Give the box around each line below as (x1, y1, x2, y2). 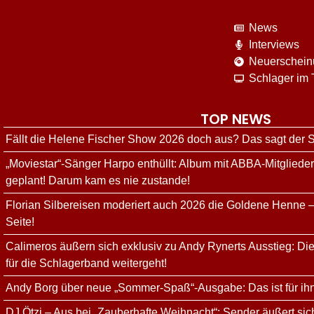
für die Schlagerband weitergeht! (6, 257, 167, 270)
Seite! (6, 216, 34, 228)
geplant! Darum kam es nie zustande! (6, 175, 190, 187)
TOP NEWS (200, 109, 271, 130)
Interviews (249, 39, 300, 51)
